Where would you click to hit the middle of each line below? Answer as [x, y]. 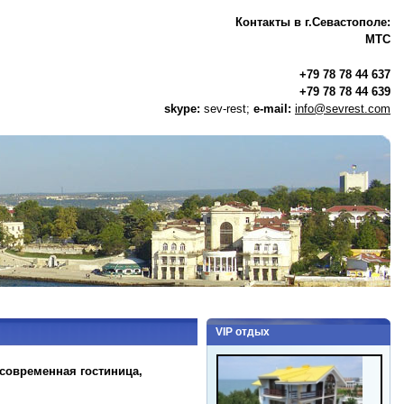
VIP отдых [243, 332]
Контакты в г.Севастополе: [313, 22]
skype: [184, 109]
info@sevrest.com [343, 109]
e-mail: [271, 109]
